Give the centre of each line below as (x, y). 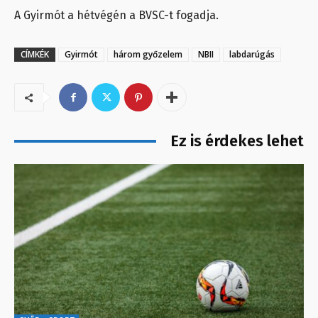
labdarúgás (252, 55)
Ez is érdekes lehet (237, 141)
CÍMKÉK (35, 55)
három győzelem (148, 55)
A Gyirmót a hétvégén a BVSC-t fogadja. (116, 16)
